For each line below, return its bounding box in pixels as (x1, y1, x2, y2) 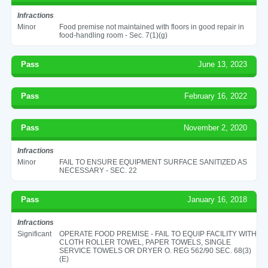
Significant (17, 229, 51, 238)
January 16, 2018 (187, 194, 248, 204)
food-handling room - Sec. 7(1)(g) (59, 31, 167, 39)
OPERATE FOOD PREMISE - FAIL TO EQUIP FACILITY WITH (59, 229, 257, 238)
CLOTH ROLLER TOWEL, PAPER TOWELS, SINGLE (59, 237, 231, 246)
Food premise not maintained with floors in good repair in (59, 22, 244, 31)
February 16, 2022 (184, 91, 248, 100)
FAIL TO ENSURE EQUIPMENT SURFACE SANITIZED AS (59, 157, 247, 166)
